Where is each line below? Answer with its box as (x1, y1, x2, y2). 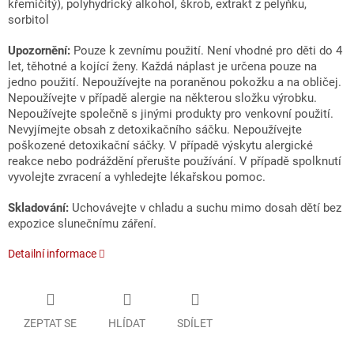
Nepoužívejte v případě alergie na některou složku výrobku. (8, 91, 317, 106)
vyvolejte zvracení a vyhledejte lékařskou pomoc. (8, 170, 265, 185)
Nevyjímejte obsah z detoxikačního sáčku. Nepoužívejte (8, 122, 302, 137)
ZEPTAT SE (24, 316, 77, 330)
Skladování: (8, 201, 69, 216)
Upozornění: (8, 43, 70, 58)
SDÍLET (177, 316, 213, 330)
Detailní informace (8, 247, 96, 261)
